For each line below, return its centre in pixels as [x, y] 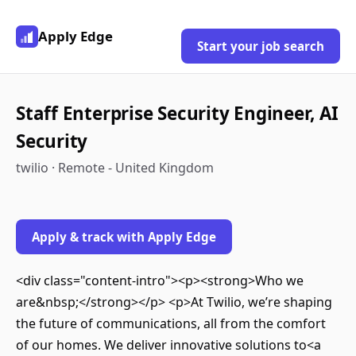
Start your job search [261, 46]
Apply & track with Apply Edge [124, 237]
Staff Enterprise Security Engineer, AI [177, 113]
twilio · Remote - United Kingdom [115, 168]
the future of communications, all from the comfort [171, 323]
